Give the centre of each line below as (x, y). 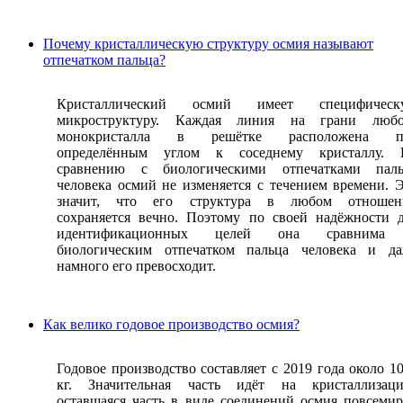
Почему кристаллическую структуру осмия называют (208, 43)
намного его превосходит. (136, 265)
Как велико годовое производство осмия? (171, 324)
